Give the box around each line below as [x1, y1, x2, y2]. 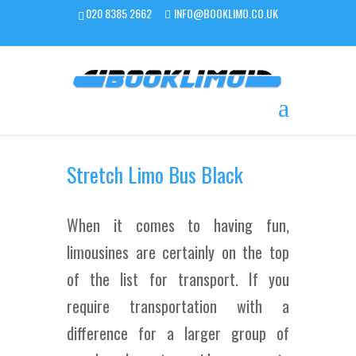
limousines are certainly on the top [67, 240, 289, 264]
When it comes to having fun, [67, 213, 289, 237]
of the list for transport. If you [67, 267, 289, 291]
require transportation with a [67, 294, 289, 318]
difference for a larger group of [67, 321, 289, 345]
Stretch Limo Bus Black [67, 159, 243, 190]
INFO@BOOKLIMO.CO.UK [174, 5, 278, 21]
